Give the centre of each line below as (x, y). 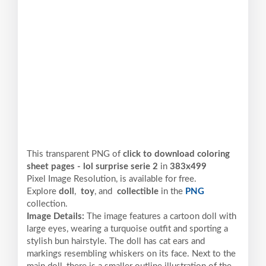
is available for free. (158, 179)
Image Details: (57, 217)
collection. (47, 204)
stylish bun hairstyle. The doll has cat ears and (116, 242)
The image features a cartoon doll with (161, 217)
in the (172, 192)
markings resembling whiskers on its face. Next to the (131, 254)
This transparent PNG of (75, 154)
